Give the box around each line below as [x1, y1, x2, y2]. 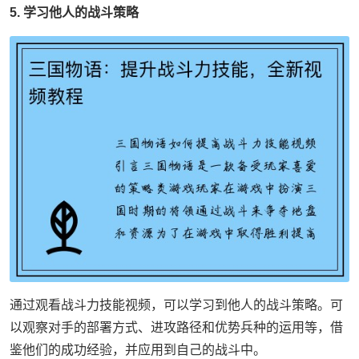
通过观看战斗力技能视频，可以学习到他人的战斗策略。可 [10, 297, 343, 312]
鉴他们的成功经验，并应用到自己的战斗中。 [10, 342, 266, 357]
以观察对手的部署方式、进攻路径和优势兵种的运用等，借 [10, 320, 343, 334]
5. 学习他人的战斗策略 [10, 6, 139, 19]
